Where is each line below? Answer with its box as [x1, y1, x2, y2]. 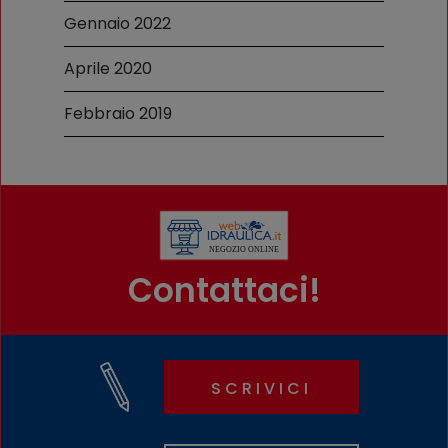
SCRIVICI [210, 376, 312, 400]
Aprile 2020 [64, 56, 152, 80]
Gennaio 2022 [64, 11, 171, 35]
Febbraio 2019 [64, 101, 172, 125]
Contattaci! [127, 266, 321, 314]
